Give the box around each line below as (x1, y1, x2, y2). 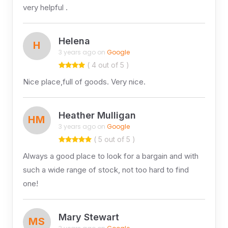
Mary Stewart (58, 212, 119, 223)
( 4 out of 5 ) (84, 60, 129, 69)
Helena (58, 36, 90, 47)
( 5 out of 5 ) (91, 134, 135, 144)
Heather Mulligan (58, 110, 136, 121)
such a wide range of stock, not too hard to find (22, 164, 189, 175)
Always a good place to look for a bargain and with (22, 151, 198, 161)
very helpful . (22, 2, 68, 12)
